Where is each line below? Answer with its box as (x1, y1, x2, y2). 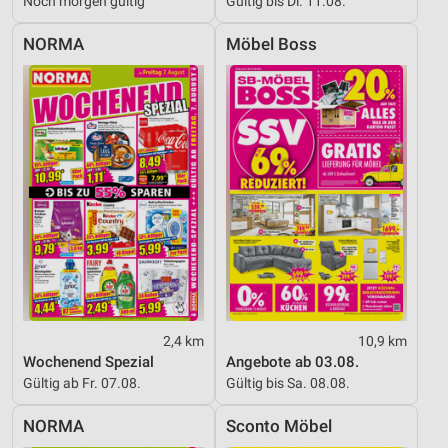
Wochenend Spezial (23, 352, 154, 371)
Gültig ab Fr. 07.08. (23, 374, 141, 391)
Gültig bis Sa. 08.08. (226, 374, 350, 391)
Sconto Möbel (226, 416, 332, 436)
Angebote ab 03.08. (226, 352, 359, 371)
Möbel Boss (226, 34, 317, 54)
